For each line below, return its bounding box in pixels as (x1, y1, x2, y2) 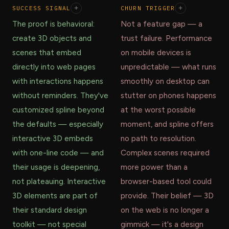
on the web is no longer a (121, 205, 209, 215)
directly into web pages (12, 62, 96, 72)
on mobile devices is (121, 48, 191, 58)
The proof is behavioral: (12, 19, 95, 29)
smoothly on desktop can (121, 77, 210, 86)
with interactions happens (12, 77, 103, 86)
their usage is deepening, (12, 163, 100, 172)
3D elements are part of (12, 191, 98, 201)
